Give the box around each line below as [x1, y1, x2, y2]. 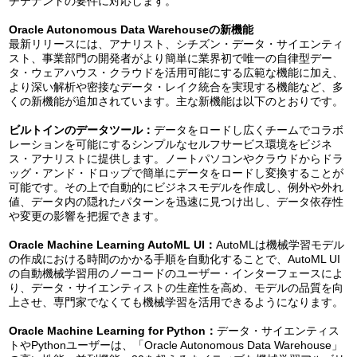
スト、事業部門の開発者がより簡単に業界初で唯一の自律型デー [8, 52, 332, 65]
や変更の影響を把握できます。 [8, 210, 165, 223]
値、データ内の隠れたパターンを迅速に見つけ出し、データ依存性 [8, 195, 343, 209]
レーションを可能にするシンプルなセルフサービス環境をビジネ [8, 138, 332, 151]
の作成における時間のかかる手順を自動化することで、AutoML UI [8, 253, 340, 266]
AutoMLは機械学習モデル [215, 238, 344, 252]
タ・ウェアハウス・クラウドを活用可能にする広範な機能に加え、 [8, 66, 343, 80]
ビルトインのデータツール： [8, 124, 154, 137]
